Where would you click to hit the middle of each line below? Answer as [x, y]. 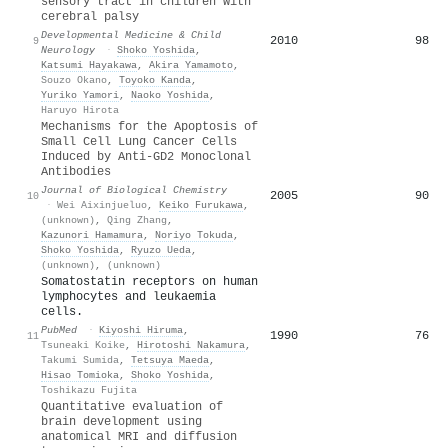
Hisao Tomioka [80, 374]
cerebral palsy [90, 16]
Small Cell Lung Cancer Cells [139, 141]
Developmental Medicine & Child [131, 34]
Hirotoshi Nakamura [191, 344]
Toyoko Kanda [155, 79]
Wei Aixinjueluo [102, 204]
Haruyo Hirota [80, 109]
